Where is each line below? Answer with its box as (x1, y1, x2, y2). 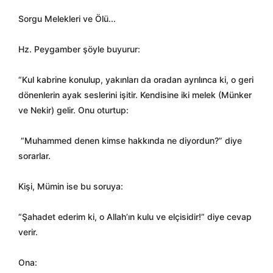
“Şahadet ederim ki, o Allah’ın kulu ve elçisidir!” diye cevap (18, 211, 252, 222)
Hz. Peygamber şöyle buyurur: (18, 44, 140, 54)
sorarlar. (18, 151, 51, 161)
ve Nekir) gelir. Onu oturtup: (18, 105, 129, 115)
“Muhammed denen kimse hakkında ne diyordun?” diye (21, 135, 242, 146)
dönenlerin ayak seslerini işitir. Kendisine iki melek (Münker (18, 90, 252, 100)
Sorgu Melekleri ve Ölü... (18, 13, 116, 24)
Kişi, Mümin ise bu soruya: (18, 181, 123, 191)
